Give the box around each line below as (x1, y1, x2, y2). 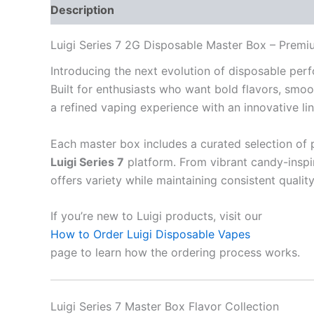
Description (50, 2, 114, 17)
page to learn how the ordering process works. (50, 245, 300, 260)
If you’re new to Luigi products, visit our (50, 209, 262, 224)
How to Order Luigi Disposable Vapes (50, 227, 250, 242)
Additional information (129, 2, 251, 17)
